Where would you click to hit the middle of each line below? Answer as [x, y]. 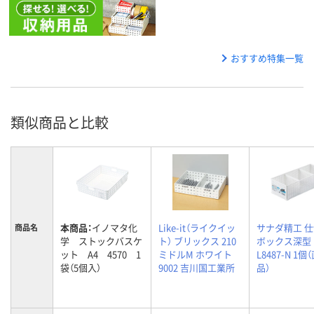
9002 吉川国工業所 [197, 268]
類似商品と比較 [60, 123]
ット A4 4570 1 [101, 254]
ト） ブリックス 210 [197, 241]
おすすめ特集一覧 [267, 58]
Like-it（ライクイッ [197, 228]
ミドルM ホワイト [195, 254]
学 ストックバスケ [101, 241]
